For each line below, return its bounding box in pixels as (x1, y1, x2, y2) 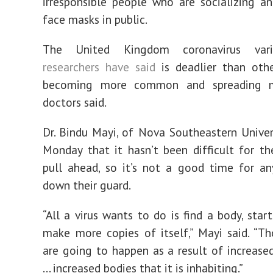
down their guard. (43, 177, 131, 193)
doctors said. (43, 94, 107, 110)
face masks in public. (43, 12, 147, 27)
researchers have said (43, 59, 155, 74)
